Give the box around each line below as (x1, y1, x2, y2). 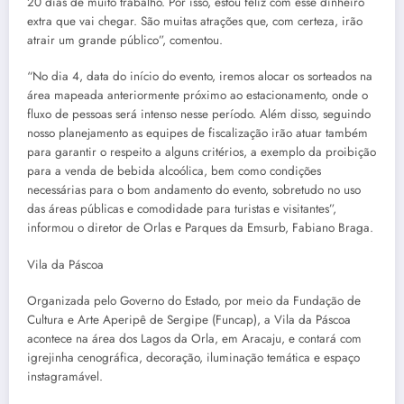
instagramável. (27, 367, 103, 385)
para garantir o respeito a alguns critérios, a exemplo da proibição (27, 143, 376, 161)
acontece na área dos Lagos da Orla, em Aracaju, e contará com (27, 329, 362, 347)
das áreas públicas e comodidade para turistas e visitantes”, (27, 200, 336, 218)
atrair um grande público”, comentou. (27, 32, 223, 50)
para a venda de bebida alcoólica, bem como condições (27, 162, 321, 180)
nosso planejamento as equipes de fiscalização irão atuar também (27, 124, 368, 142)
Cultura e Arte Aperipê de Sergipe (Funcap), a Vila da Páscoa (27, 310, 351, 328)
